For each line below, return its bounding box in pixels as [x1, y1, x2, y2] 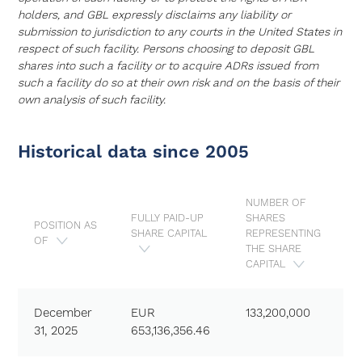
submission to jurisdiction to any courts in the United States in [18, 25, 343, 40]
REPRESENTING [246, 227, 322, 240]
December [34, 305, 93, 321]
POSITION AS [34, 219, 98, 232]
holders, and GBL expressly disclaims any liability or [18, 8, 292, 23]
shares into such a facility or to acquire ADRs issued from [18, 59, 319, 74]
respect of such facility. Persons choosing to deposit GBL [18, 42, 315, 57]
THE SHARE [246, 242, 302, 255]
